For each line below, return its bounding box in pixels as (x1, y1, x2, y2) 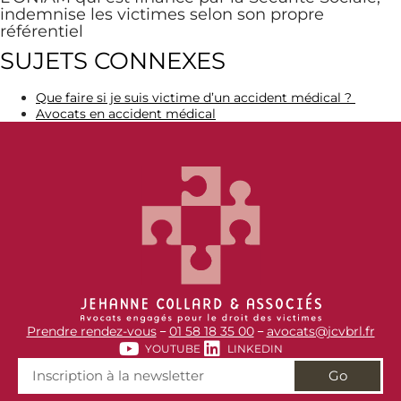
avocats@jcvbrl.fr (266, 322, 375, 339)
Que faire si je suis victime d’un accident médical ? (36, 89, 355, 106)
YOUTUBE (145, 341, 200, 355)
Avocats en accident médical (36, 105, 216, 122)
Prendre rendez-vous (26, 322, 157, 339)
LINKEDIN (227, 341, 283, 355)
